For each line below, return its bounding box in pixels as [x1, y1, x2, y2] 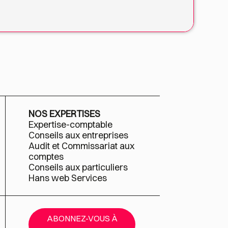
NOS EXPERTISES [28, 108, 101, 120]
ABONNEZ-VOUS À [46, 213, 118, 223]
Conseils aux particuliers [28, 161, 128, 173]
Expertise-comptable [28, 119, 113, 130]
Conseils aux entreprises [28, 129, 129, 141]
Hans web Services [28, 172, 107, 184]
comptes [28, 151, 64, 162]
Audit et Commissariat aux [28, 140, 135, 152]
